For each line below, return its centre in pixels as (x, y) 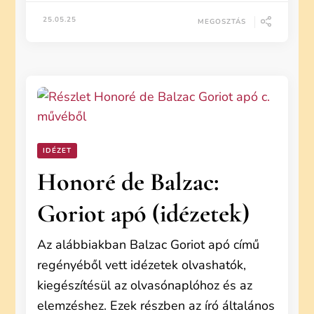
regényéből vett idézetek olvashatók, (142, 265)
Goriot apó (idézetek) (144, 213)
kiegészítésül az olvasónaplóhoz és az (145, 285)
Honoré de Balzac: (128, 182)
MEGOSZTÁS (221, 21)
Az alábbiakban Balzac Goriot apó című (149, 245)
